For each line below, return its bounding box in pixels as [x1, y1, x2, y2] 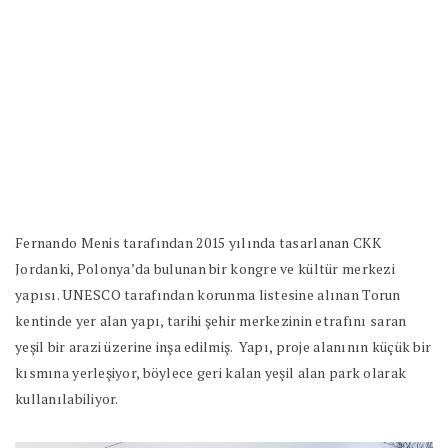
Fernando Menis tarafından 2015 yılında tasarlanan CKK [15, 233, 381, 253]
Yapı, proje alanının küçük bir [238, 337, 432, 357]
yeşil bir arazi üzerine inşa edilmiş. [15, 337, 233, 357]
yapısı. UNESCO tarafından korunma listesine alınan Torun [15, 285, 401, 305]
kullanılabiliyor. [15, 389, 119, 409]
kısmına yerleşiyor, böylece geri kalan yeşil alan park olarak [15, 363, 407, 383]
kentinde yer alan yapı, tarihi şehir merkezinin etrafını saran [15, 311, 407, 331]
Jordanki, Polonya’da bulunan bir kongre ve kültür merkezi [15, 259, 395, 279]
